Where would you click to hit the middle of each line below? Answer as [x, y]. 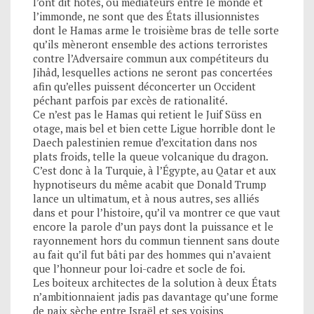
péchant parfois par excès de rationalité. [130, 100]
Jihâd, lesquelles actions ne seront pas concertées [153, 72]
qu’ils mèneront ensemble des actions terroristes [150, 44]
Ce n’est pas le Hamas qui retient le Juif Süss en [147, 114]
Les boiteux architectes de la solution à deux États [155, 282]
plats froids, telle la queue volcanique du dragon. [150, 156]
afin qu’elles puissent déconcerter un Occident [144, 86]
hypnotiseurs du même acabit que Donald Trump [150, 184]
